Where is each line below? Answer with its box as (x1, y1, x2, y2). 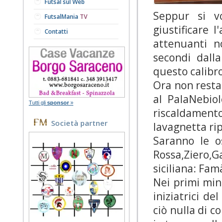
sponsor (47, 100, 69, 106)
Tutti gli (29, 100, 47, 106)
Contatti (45, 27, 68, 36)
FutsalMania (45, 12, 80, 21)
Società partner (51, 118, 108, 128)
